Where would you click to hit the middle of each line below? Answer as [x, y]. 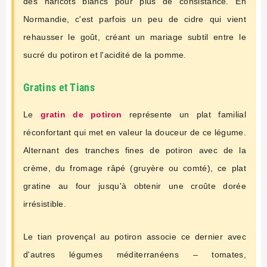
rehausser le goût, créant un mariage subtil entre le [135, 37]
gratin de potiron [81, 114]
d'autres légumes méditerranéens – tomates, [135, 254]
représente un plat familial [184, 114]
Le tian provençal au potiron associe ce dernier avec [135, 236]
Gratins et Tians [59, 87]
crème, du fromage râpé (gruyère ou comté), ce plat [135, 168]
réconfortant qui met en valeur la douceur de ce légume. [135, 132]
